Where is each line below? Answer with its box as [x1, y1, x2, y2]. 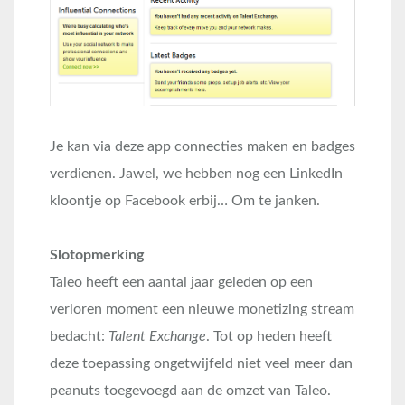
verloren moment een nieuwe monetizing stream [50, 302, 354, 317]
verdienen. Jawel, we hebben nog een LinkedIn [50, 166, 343, 182]
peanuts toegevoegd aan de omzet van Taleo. [50, 383, 331, 399]
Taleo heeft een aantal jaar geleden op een [50, 275, 313, 290]
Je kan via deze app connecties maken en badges [50, 139, 355, 155]
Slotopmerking [50, 248, 144, 263]
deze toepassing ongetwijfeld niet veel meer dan [50, 356, 353, 372]
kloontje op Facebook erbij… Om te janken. [50, 193, 320, 209]
